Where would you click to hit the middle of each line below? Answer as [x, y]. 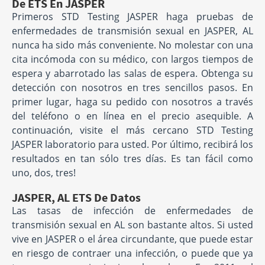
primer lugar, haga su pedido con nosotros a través [132, 102]
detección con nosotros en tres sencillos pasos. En [132, 88]
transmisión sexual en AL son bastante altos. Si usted [132, 225]
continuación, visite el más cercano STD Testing [132, 130]
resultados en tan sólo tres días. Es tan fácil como [132, 159]
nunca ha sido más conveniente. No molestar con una [132, 45]
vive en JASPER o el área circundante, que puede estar [132, 239]
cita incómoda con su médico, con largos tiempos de [132, 59]
